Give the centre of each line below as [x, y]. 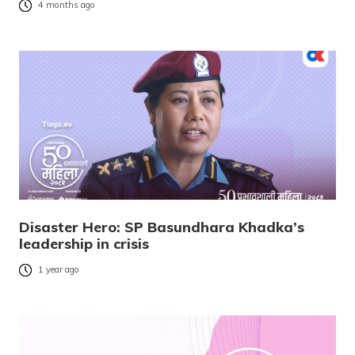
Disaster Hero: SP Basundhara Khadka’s [162, 227]
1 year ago [59, 270]
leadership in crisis [84, 244]
